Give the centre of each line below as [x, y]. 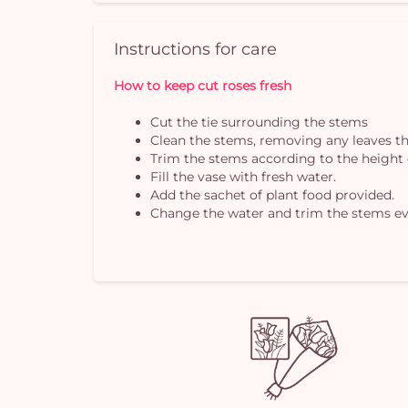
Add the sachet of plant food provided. [273, 194]
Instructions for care [196, 48]
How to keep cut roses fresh [203, 85]
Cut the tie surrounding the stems [260, 122]
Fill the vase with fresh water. [244, 176]
